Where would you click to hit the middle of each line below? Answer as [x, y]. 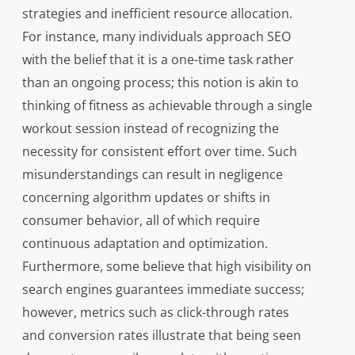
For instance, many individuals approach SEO [156, 36]
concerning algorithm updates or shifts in [146, 197]
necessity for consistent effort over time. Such [159, 151]
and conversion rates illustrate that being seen [161, 335]
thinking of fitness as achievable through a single [167, 105]
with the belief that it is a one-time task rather [158, 59]
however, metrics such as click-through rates [155, 312]
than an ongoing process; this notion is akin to [160, 82]
